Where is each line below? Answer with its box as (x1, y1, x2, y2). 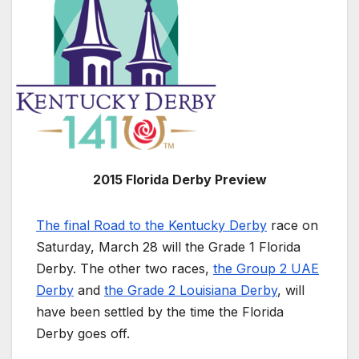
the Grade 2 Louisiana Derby (104, 282, 277, 299)
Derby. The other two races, (36, 260, 213, 277)
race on (267, 217, 318, 234)
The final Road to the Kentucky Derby (36, 217, 267, 234)
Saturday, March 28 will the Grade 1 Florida (36, 239, 301, 256)
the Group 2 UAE (213, 260, 319, 277)
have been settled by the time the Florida (36, 304, 284, 321)
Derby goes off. (36, 325, 130, 342)
